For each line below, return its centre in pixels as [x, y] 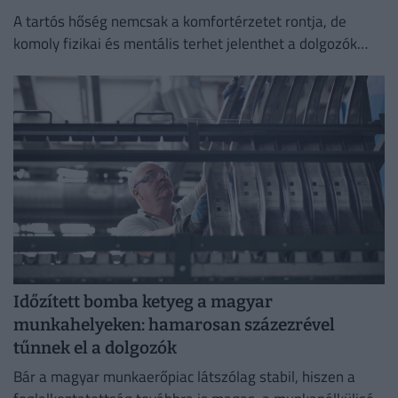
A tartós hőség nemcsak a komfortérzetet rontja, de [180, 22]
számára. [43, 66]
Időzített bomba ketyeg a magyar [143, 302]
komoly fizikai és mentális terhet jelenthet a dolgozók [185, 44]
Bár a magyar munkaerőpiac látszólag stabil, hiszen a [184, 376]
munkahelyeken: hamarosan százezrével [174, 325]
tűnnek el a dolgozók [95, 348]
